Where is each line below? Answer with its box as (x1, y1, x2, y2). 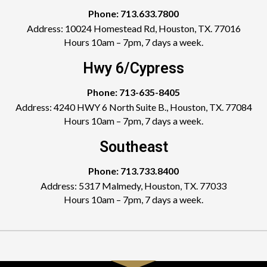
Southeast (99, 138, 168, 156)
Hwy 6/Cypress (83, 60, 184, 77)
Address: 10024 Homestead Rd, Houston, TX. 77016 (26, 23, 241, 34)
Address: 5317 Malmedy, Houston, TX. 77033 (41, 180, 226, 191)
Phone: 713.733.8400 (88, 165, 179, 176)
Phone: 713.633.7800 (88, 8, 179, 19)
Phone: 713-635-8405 (87, 86, 180, 98)
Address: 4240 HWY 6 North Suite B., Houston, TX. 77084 (15, 101, 252, 113)
